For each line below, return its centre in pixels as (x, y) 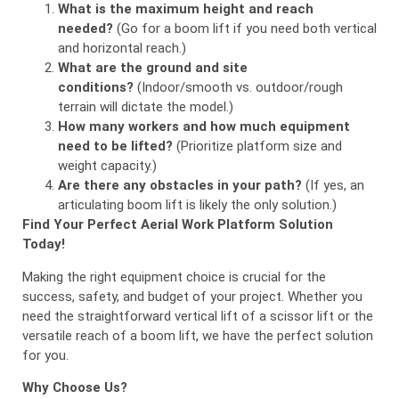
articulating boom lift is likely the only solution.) (197, 205)
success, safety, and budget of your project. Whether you (192, 296)
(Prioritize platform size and (257, 147)
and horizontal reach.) (122, 49)
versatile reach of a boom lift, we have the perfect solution (198, 335)
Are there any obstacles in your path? (180, 186)
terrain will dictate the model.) (146, 107)
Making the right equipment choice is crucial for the (174, 277)
